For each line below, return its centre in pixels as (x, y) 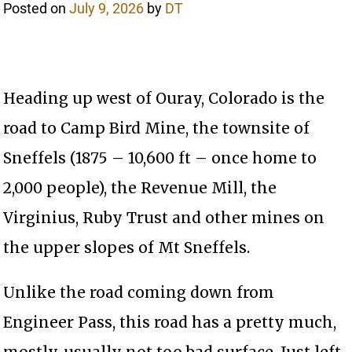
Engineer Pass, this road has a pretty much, (170, 322)
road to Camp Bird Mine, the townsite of (157, 128)
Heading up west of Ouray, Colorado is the (164, 98)
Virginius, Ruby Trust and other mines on (164, 217)
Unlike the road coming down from (139, 292)
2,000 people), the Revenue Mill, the (140, 187)
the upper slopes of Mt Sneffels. (127, 247)
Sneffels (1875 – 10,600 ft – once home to (160, 158)
